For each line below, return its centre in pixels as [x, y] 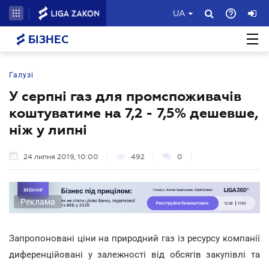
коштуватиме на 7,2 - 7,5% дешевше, [134, 113]
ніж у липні [48, 130]
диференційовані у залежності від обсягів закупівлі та [134, 254]
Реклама [38, 201]
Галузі [21, 75]
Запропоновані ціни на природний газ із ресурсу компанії [134, 238]
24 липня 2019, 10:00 [61, 157]
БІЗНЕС [47, 40]
